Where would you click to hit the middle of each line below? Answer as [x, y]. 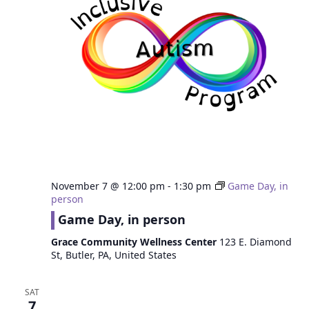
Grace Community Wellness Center [135, 242]
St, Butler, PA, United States [113, 255]
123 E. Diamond [255, 242]
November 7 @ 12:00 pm [108, 186]
